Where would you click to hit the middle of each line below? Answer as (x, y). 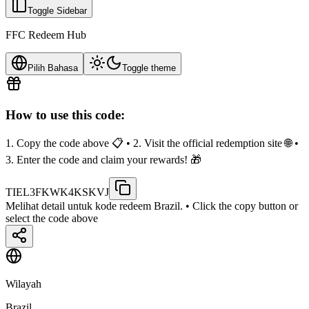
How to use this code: (65, 114)
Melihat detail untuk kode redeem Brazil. (94, 206)
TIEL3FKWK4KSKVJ (57, 192)
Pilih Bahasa (53, 68)
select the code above (52, 219)
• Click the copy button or (240, 206)
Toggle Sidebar (57, 10)
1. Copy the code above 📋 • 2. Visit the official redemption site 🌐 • (152, 143)
